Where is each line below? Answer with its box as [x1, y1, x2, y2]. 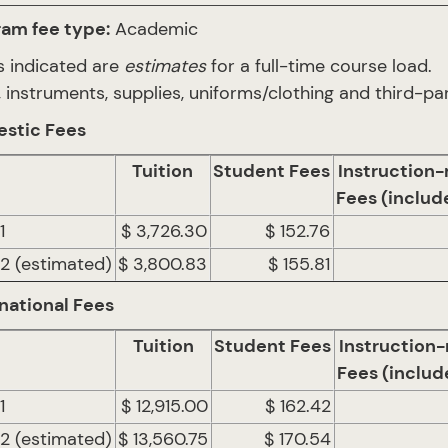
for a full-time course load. [206, 54, 432, 78]
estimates [119, 54, 206, 78]
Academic [110, 17, 198, 41]
